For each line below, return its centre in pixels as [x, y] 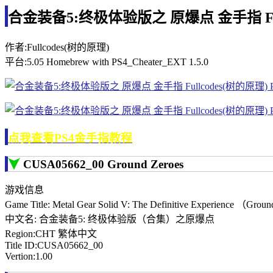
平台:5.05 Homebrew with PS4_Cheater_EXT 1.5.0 [107, 62]
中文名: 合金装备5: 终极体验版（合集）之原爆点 [110, 219]
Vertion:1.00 [29, 257]
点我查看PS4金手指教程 [70, 138]
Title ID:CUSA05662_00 [54, 246]
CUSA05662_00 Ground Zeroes [103, 165]
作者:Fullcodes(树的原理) [57, 47]
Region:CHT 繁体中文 [51, 234]
